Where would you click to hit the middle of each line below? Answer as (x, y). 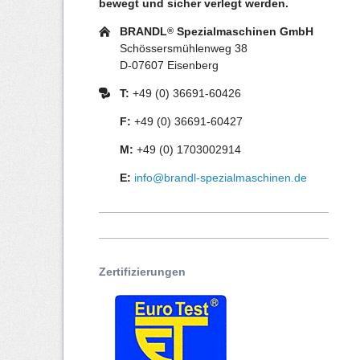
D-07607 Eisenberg (170, 65)
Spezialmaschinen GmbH (244, 32)
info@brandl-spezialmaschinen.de (221, 178)
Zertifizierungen (142, 271)
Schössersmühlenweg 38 (184, 49)
